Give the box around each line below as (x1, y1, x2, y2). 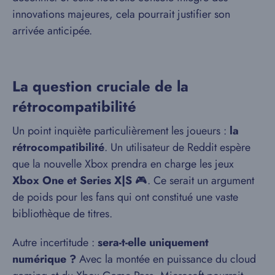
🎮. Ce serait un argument (132, 172, 254, 189)
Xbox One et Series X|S (12, 172, 132, 189)
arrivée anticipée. (12, 23, 92, 39)
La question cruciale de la (12, 76, 188, 98)
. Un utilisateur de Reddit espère (104, 139, 250, 156)
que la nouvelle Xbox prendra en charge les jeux (12, 156, 234, 172)
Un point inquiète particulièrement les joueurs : (12, 123, 230, 139)
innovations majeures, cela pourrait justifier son (12, 6, 230, 23)
